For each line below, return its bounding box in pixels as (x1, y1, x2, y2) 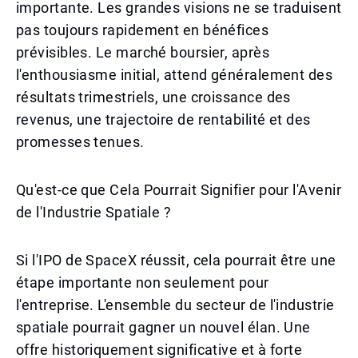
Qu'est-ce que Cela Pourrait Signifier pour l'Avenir (16, 181, 341, 198)
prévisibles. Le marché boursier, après (16, 44, 270, 61)
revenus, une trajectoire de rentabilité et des (16, 111, 311, 128)
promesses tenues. (16, 133, 145, 150)
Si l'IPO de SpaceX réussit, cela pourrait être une (16, 252, 336, 268)
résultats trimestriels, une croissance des (16, 89, 291, 105)
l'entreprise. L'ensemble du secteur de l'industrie (16, 296, 335, 313)
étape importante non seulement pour (16, 274, 269, 291)
